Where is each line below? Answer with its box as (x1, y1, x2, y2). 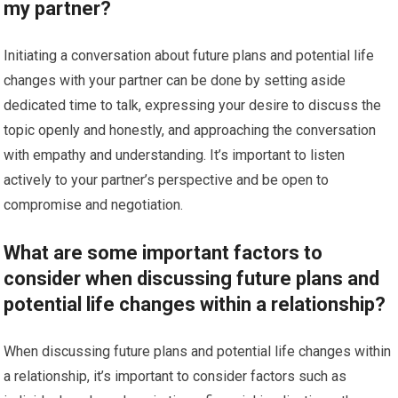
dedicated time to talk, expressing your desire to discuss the (4, 97, 382, 115)
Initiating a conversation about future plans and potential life (4, 47, 375, 65)
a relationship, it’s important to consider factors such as (4, 368, 347, 386)
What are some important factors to (4, 242, 323, 265)
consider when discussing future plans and (4, 267, 380, 291)
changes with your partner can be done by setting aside (4, 72, 346, 90)
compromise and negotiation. (4, 196, 184, 214)
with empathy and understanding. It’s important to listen (4, 147, 346, 164)
